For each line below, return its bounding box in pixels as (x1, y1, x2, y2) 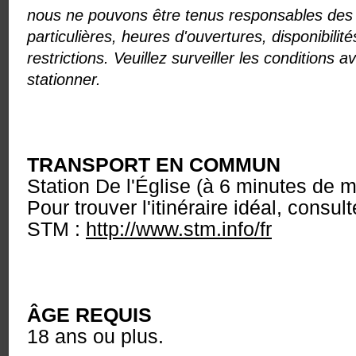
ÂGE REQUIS (27, 304, 152, 326)
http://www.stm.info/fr (86, 218, 272, 240)
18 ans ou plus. (27, 325, 164, 347)
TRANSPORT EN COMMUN (27, 153, 281, 176)
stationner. (27, 69, 101, 88)
